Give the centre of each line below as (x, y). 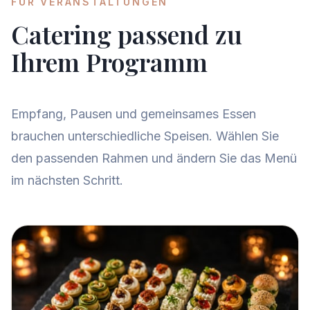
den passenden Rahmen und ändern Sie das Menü (154, 158)
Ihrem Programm (109, 62)
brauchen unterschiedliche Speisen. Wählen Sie (145, 136)
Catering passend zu (127, 34)
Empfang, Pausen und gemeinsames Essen (134, 114)
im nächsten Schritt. (67, 180)
